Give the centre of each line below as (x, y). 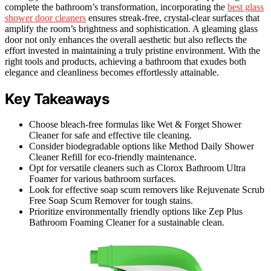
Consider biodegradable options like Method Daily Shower (142, 146)
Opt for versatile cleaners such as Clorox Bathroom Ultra (137, 168)
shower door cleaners (45, 18)
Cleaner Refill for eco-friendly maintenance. (113, 157)
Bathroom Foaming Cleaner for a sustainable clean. (127, 223)
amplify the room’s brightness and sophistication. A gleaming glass (131, 28)
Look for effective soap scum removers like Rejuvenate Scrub (147, 190)
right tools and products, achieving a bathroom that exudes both (126, 61)
